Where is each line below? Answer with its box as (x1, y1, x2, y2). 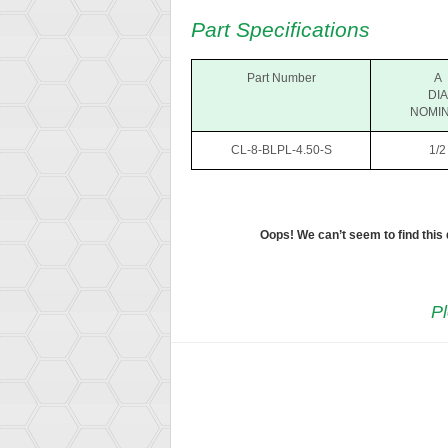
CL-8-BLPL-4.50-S (230, 143, 332, 158)
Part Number (246, 71, 316, 86)
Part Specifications (191, 18, 370, 42)
